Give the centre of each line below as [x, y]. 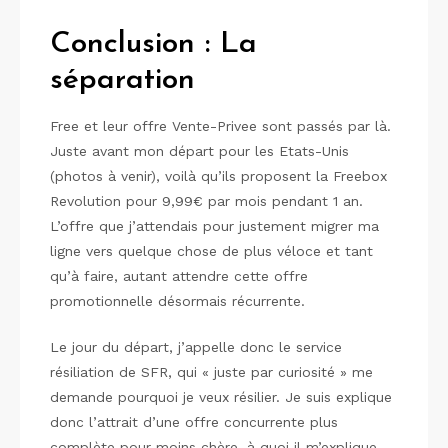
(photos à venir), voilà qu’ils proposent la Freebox [218, 175]
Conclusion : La [153, 44]
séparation [122, 80]
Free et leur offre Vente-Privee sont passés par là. [220, 125]
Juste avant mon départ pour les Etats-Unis [199, 150]
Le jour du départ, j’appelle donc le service [196, 346]
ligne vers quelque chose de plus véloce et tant [211, 250]
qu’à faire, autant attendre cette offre [179, 275]
